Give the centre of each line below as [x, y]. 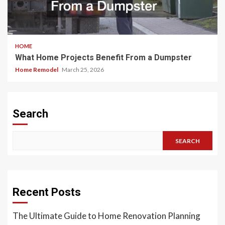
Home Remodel [37, 70]
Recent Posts [47, 192]
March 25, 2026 [83, 70]
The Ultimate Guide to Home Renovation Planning [106, 216]
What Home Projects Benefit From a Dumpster [103, 58]
